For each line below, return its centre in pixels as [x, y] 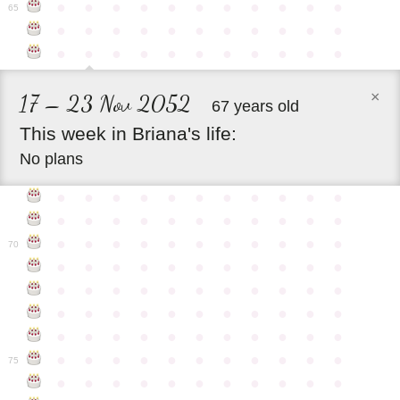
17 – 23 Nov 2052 [106, 103]
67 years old [256, 106]
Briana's [167, 133]
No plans [52, 158]
